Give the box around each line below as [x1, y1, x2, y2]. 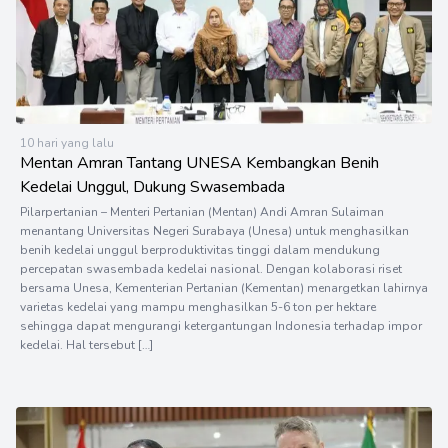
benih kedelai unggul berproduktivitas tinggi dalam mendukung [20, 242, 380, 259]
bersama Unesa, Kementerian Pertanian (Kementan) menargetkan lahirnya [20, 280, 428, 297]
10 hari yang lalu [20, 135, 114, 152]
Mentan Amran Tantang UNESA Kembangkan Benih [20, 152, 379, 175]
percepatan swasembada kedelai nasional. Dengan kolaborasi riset [20, 261, 402, 278]
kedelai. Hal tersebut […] [20, 337, 153, 354]
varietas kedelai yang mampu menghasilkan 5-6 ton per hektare [20, 299, 376, 316]
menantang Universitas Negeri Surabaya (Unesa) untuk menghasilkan [20, 223, 409, 240]
